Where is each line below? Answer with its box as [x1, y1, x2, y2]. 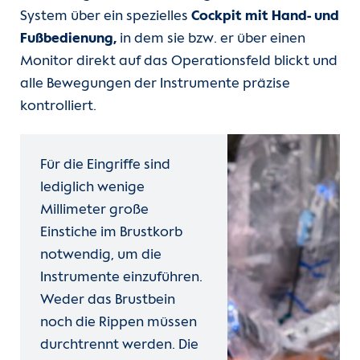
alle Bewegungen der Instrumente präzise [20, 76, 290, 92]
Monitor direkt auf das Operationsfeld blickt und [20, 54, 337, 70]
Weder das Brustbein [40, 292, 175, 309]
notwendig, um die [40, 247, 162, 264]
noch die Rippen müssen [40, 315, 197, 331]
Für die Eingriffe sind [40, 157, 170, 174]
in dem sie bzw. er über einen [117, 31, 305, 47]
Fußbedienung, [20, 31, 117, 47]
